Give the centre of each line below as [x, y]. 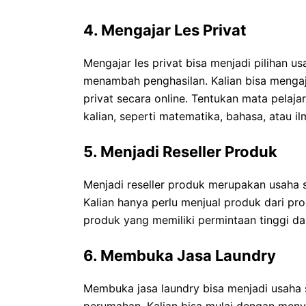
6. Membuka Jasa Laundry [180, 255]
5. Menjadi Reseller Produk [180, 151]
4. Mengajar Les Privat [165, 30]
